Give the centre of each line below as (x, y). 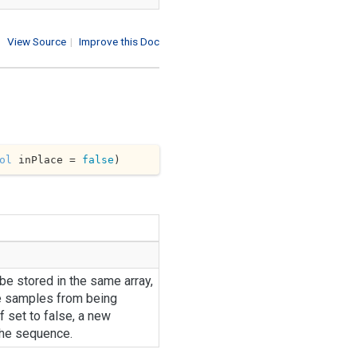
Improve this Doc (120, 41)
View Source (37, 41)
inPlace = (47, 159)
